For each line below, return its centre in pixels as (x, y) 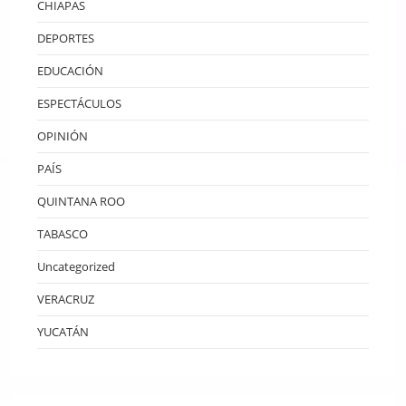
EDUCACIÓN (71, 70)
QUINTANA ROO (82, 201)
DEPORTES (66, 38)
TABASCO (63, 233)
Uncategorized (77, 266)
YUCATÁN (63, 331)
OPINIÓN (63, 135)
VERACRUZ (66, 299)
